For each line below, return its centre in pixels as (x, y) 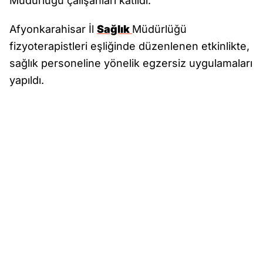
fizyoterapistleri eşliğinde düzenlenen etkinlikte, (129, 46)
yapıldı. (28, 80)
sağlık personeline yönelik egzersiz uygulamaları (131, 63)
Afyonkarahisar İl (53, 29)
